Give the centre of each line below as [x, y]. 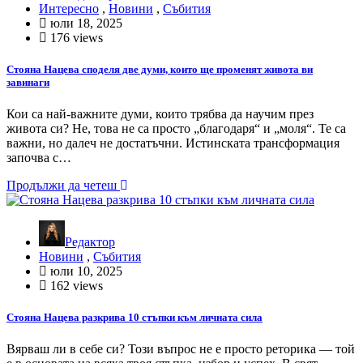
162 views [75, 286]
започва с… [39, 158]
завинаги [28, 82]
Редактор [90, 242]
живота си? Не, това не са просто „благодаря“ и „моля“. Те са [176, 129]
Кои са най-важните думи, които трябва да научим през [160, 114]
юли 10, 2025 [85, 271]
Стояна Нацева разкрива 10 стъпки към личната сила [135, 318]
